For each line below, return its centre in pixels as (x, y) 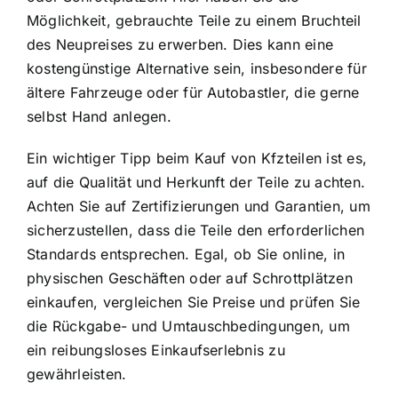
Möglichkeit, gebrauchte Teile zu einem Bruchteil (194, 20)
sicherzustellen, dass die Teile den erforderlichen (195, 230)
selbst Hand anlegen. (99, 116)
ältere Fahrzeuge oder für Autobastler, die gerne (193, 92)
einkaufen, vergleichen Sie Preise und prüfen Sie (194, 302)
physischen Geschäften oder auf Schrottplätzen (190, 278)
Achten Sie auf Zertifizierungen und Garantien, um (199, 206)
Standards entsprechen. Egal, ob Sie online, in (186, 254)
